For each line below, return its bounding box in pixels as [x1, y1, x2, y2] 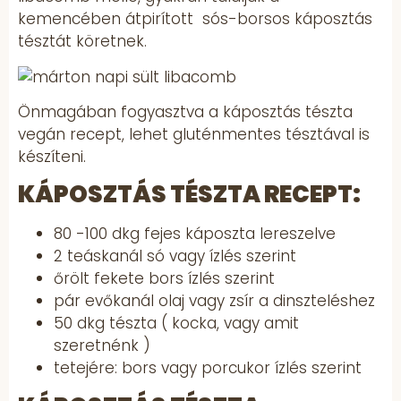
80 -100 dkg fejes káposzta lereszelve [54, 223, 336, 245]
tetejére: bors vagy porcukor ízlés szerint [54, 357, 362, 380]
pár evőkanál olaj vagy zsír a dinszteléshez [54, 290, 380, 312]
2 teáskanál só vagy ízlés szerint [54, 245, 296, 268]
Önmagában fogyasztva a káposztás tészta [18, 101, 353, 124]
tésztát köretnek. [18, 30, 151, 53]
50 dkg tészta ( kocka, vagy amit [54, 312, 299, 335]
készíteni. [18, 146, 90, 168]
